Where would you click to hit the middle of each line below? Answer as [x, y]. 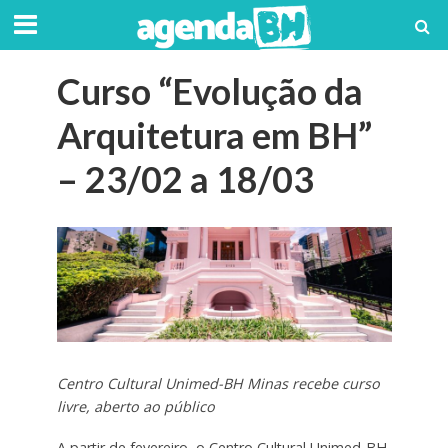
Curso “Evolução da [209, 91]
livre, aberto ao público [135, 407]
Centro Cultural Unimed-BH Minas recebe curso [218, 384]
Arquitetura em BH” [214, 135]
